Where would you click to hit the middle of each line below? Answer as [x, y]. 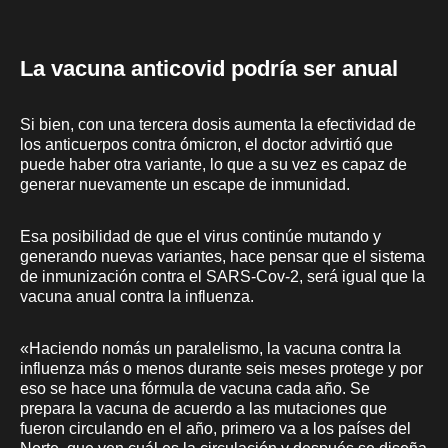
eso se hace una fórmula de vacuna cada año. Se [195, 388]
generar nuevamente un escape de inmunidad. [185, 184]
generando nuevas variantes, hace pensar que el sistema [222, 256]
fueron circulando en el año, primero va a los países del [215, 428]
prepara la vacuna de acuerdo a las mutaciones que [203, 408]
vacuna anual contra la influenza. [137, 296]
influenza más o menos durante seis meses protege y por [221, 368]
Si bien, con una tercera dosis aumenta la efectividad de [218, 124]
